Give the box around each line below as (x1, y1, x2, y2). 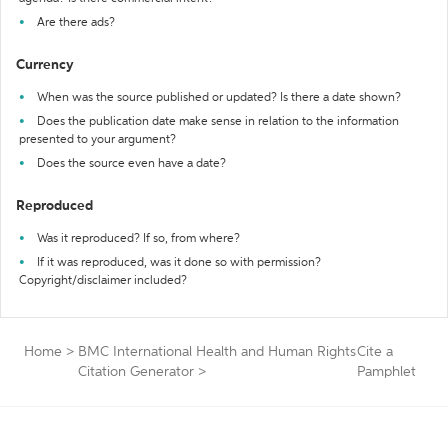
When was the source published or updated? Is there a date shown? (37, 92, 401, 104)
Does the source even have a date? (37, 158, 226, 170)
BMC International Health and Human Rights (78, 345, 356, 359)
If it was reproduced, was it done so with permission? (37, 257, 321, 269)
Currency (16, 58, 74, 72)
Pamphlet (357, 365, 417, 379)
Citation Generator (78, 365, 194, 379)
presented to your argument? (19, 134, 176, 146)
